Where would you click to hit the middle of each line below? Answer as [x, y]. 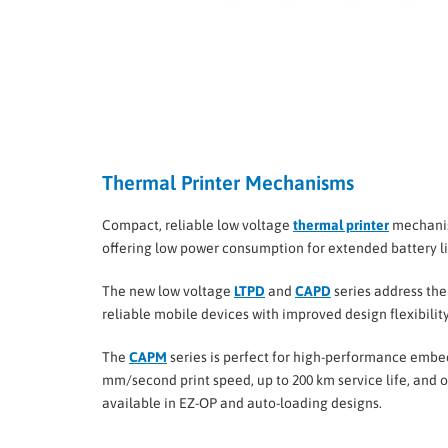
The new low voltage [168, 291]
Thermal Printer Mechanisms [228, 183]
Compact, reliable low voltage [197, 225]
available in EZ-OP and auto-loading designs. [242, 403]
